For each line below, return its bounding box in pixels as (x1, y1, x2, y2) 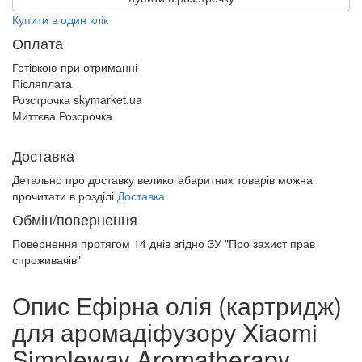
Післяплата (12, 75, 72, 91)
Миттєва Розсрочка (12, 107, 112, 124)
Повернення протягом (12, 235, 133, 251)
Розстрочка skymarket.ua (12, 91, 142, 107)
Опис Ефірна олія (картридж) (12, 288, 342, 322)
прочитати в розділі (12, 187, 117, 204)
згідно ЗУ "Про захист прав (170, 235, 315, 251)
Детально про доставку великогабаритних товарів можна (12, 171, 313, 187)
